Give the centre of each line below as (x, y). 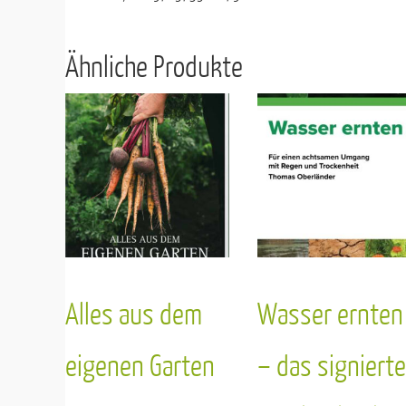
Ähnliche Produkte (154, 68)
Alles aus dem (134, 315)
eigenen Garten (140, 367)
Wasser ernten (330, 315)
